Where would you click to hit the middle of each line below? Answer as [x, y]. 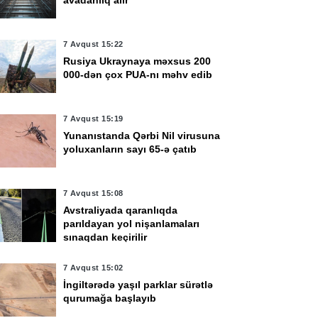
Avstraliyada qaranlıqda [120, 210]
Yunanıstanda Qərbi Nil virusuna [141, 136]
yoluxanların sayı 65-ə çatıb [130, 149]
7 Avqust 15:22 [93, 44]
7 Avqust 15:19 [93, 119]
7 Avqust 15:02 [93, 268]
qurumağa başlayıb [109, 298]
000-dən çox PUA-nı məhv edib [137, 75]
